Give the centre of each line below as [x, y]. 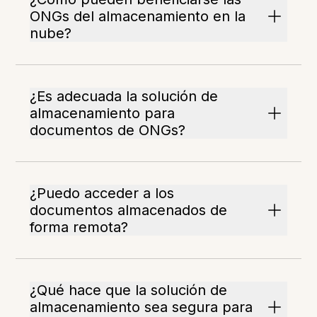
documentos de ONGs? [108, 131]
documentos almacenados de [129, 211]
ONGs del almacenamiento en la [138, 17]
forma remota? [79, 227]
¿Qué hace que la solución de [129, 290]
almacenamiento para [103, 114]
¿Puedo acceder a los [102, 194]
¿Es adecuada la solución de [124, 97]
